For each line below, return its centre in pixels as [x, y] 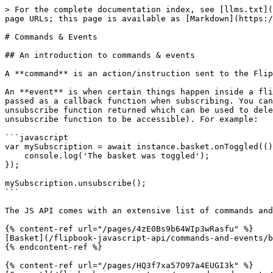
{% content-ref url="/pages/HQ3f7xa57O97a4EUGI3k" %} [129, 265]
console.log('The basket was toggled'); [15, 156]
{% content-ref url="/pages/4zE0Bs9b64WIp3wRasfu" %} [129, 229]
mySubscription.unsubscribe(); [76, 183]
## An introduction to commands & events [100, 55]
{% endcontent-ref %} [54, 247]
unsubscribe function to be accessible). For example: [132, 119]
